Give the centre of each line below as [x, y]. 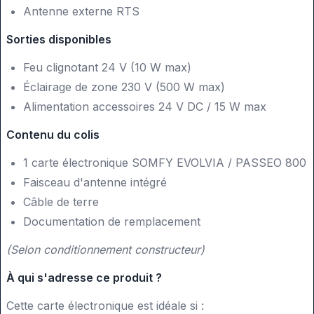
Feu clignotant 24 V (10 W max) [107, 68]
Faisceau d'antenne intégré [95, 183]
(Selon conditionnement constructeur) [105, 250]
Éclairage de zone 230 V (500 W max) [124, 87]
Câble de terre [61, 202]
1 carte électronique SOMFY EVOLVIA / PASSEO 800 [165, 163]
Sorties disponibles [59, 40]
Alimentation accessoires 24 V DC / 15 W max [145, 107]
